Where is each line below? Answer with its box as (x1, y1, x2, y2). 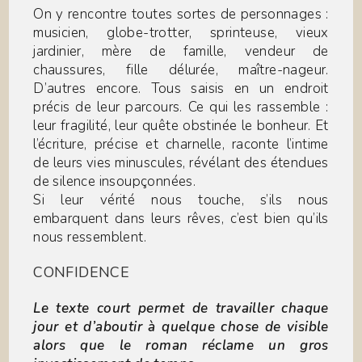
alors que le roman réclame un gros (33, 336, 329, 356)
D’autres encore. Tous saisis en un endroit (33, 79, 329, 99)
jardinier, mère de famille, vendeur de (33, 42, 329, 61)
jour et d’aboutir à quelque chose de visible (33, 318, 329, 337)
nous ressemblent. (33, 228, 147, 247)
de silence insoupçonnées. (33, 172, 196, 192)
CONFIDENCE (33, 263, 130, 283)
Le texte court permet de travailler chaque (33, 299, 329, 318)
